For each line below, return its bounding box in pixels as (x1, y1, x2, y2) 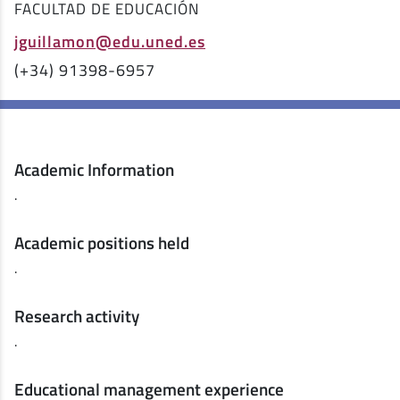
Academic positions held (14, 229, 189, 256)
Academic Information (14, 156, 174, 183)
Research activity (14, 303, 139, 329)
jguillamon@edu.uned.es (14, 28, 205, 54)
